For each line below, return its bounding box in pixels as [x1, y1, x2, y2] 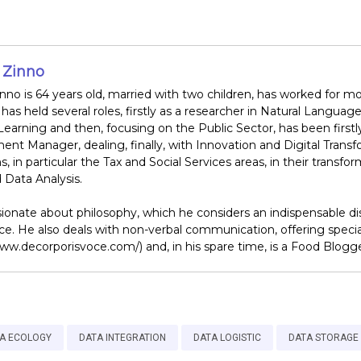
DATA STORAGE [288, 332, 359, 344]
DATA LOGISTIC [193, 332, 261, 344]
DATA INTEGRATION [79, 332, 166, 344]
